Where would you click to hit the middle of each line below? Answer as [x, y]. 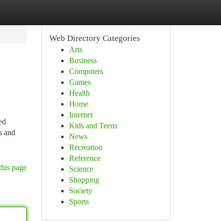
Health [79, 93]
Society [80, 191]
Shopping [84, 180]
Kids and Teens [93, 126]
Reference [85, 158]
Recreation [86, 147]
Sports [79, 202]
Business [83, 60]
